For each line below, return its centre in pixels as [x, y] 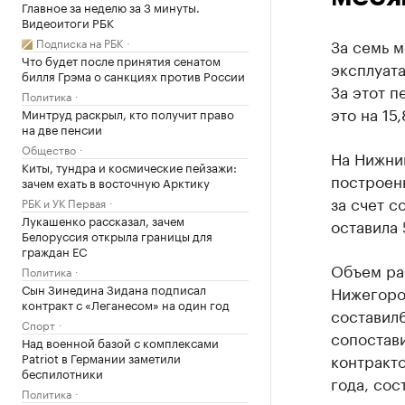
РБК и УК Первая [64, 202]
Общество [49, 149]
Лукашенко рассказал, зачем [103, 220]
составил [364, 315]
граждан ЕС [54, 250]
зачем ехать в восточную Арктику [116, 182]
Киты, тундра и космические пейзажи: [129, 166]
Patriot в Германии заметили [101, 357]
